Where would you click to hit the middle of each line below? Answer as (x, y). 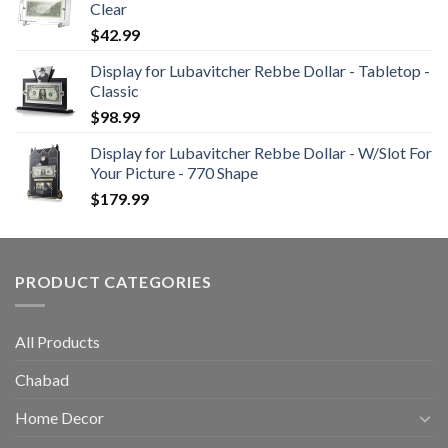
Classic (114, 90)
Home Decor (59, 418)
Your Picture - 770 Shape (174, 172)
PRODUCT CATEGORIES (113, 281)
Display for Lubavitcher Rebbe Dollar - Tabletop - (260, 70)
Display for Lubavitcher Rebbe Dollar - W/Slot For (261, 152)
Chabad (42, 380)
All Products (57, 342)
